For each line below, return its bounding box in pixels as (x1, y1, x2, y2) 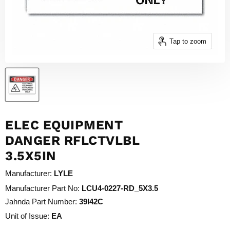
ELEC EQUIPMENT (5, 117, 123, 132)
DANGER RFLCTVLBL (5, 132, 139, 148)
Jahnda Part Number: (5, 197, 77, 206)
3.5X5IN (5, 148, 56, 163)
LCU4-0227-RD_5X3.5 (82, 183, 158, 193)
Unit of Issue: (5, 211, 49, 220)
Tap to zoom (169, 37, 206, 45)
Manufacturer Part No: (5, 183, 80, 193)
